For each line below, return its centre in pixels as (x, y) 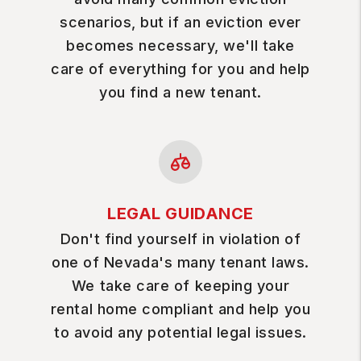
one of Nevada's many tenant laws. (180, 262)
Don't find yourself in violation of (180, 239)
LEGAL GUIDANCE (180, 214)
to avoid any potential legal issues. (180, 332)
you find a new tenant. (180, 92)
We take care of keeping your (180, 286)
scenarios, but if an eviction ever (180, 22)
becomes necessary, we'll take (180, 46)
